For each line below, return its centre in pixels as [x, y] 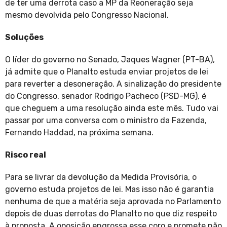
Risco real [26, 155]
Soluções [24, 37]
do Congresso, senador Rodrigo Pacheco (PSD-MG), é [106, 96]
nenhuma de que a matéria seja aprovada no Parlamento [113, 202]
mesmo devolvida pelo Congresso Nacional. [87, 15]
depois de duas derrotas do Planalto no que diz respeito [111, 214]
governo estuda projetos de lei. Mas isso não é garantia [109, 190]
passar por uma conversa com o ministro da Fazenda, [106, 121]
